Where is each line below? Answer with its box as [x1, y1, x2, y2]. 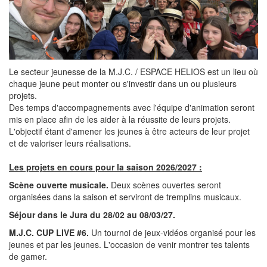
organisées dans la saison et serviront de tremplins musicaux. [9, 191, 244, 203]
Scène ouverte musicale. [9, 179, 111, 191]
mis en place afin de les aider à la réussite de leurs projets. [9, 113, 231, 126]
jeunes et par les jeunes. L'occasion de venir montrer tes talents [9, 238, 250, 251]
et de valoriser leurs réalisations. [9, 137, 131, 150]
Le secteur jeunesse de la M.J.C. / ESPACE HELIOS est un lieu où [9, 66, 258, 78]
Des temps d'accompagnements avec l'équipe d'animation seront [9, 101, 254, 114]
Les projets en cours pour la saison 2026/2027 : [9, 161, 202, 173]
